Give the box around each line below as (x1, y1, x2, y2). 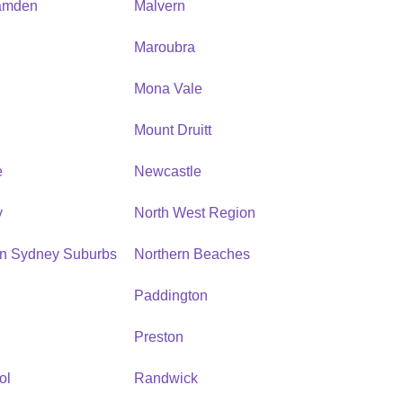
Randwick (133, 370, 198, 386)
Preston (133, 328, 184, 345)
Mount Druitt (133, 121, 211, 138)
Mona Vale (133, 80, 202, 96)
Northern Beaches (133, 246, 250, 262)
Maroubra (133, 39, 195, 55)
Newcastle (133, 163, 201, 179)
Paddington (133, 287, 208, 303)
